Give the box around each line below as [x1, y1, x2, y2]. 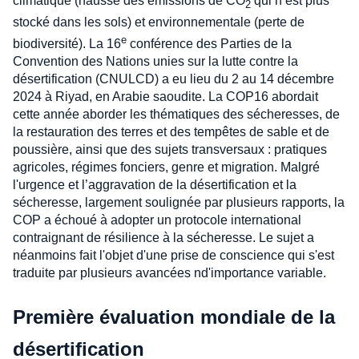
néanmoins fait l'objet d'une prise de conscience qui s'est [13, 248, 334, 263]
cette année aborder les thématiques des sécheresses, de [13, 107, 340, 122]
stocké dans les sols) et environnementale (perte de [13, 14, 305, 29]
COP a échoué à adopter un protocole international [13, 213, 301, 228]
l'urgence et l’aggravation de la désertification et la [13, 178, 296, 192]
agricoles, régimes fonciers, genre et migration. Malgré [13, 160, 320, 175]
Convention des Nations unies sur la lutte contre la [13, 54, 298, 69]
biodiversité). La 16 [13, 37, 121, 51]
